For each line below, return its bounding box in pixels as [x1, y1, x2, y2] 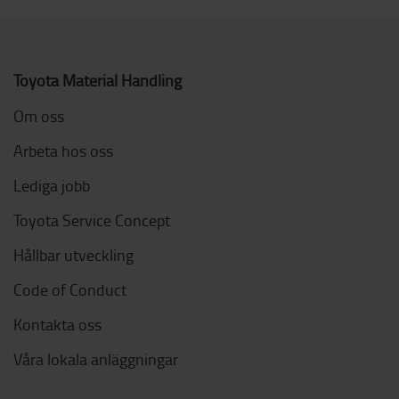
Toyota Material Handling [13, 69, 182, 92]
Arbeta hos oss [13, 140, 113, 162]
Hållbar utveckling [13, 244, 134, 266]
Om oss [13, 105, 64, 127]
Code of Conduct [13, 279, 126, 301]
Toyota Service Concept [13, 209, 170, 232]
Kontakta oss [13, 313, 102, 336]
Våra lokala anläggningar [13, 348, 178, 370]
